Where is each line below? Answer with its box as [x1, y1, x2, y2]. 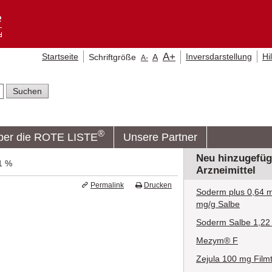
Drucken [144, 180, 172, 189]
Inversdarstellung [186, 52, 252, 61]
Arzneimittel [196, 163, 256, 176]
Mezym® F [196, 235, 238, 245]
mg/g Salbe [196, 199, 240, 209]
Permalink [90, 180, 124, 189]
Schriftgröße [89, 52, 141, 62]
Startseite [42, 52, 78, 61]
